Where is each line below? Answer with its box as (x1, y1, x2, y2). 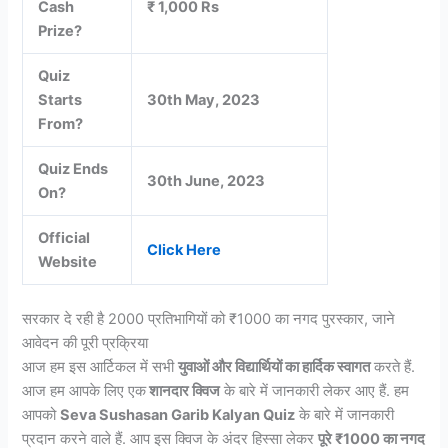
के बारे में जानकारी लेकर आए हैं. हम (220, 382, 410, 401)
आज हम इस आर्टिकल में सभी (22, 358, 179, 377)
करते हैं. (370, 358, 416, 377)
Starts (38, 91, 83, 110)
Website (38, 253, 98, 272)
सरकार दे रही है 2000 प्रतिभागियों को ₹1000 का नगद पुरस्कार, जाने (22, 310, 396, 329)
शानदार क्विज (146, 382, 221, 401)
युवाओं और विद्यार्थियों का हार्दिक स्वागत (178, 358, 371, 377)
